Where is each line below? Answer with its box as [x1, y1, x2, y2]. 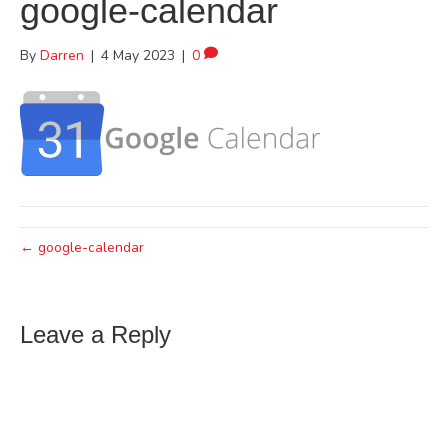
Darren [40, 46, 84, 65]
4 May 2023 [101, 46, 175, 65]
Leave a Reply [20, 321, 171, 348]
